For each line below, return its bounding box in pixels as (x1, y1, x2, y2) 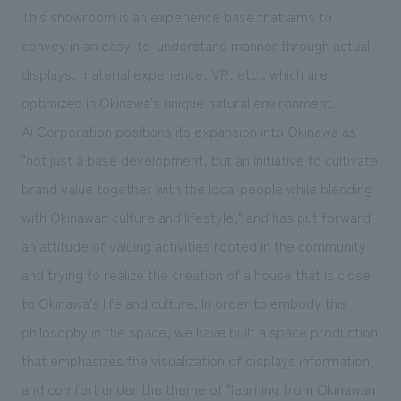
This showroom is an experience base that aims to (21, 4, 332, 27)
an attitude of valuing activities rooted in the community (21, 234, 366, 256)
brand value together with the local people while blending (21, 176, 372, 199)
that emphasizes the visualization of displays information (21, 348, 370, 371)
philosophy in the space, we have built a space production (21, 320, 378, 342)
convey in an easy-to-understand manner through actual (21, 33, 370, 55)
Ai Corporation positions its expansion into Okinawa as (21, 119, 356, 141)
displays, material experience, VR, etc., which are (21, 62, 328, 84)
